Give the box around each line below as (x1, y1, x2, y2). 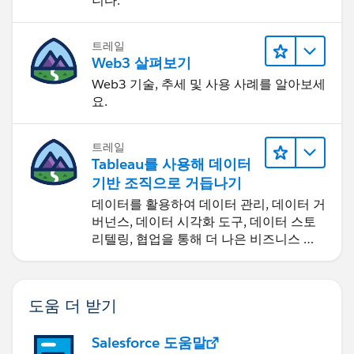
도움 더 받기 (28, 295, 117, 316)
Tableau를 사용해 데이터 (92, 155, 251, 174)
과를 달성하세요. (92, 248, 186, 265)
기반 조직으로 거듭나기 (92, 174, 242, 193)
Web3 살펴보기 (92, 54, 191, 73)
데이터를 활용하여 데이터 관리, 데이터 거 (92, 196, 326, 213)
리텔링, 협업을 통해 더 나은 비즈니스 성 (92, 231, 316, 248)
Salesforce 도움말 (92, 333, 206, 352)
